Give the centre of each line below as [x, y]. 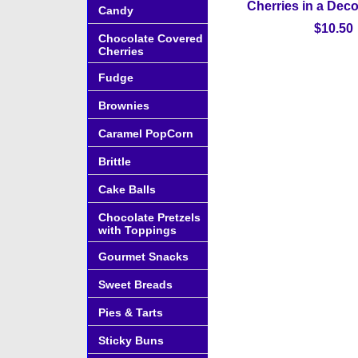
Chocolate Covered [151, 38]
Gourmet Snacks [143, 257]
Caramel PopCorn [146, 133]
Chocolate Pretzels [149, 217]
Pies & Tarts [131, 312]
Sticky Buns [131, 340]
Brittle [115, 161]
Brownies [124, 105]
